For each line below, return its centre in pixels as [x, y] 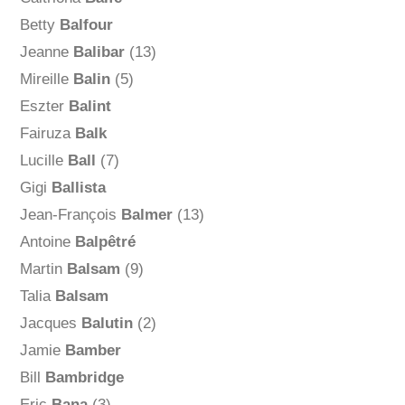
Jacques [50, 324]
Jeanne [46, 52]
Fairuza [47, 134]
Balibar [99, 52]
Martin [43, 269]
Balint [89, 107]
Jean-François [70, 215]
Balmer [146, 215]
